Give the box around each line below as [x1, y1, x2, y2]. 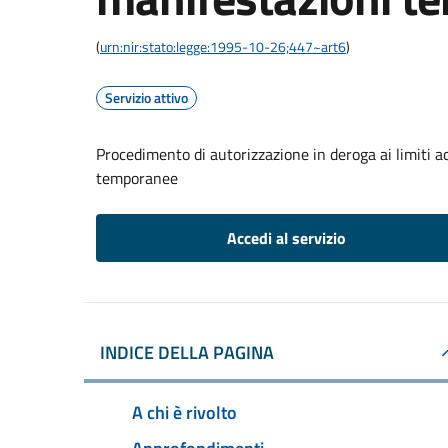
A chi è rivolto [132, 398, 237, 426]
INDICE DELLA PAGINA [100, 339, 274, 366]
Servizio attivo [105, 87, 188, 108]
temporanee [96, 166, 178, 190]
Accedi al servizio [226, 226, 346, 250]
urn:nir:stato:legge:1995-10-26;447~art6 [100, 36, 346, 57]
